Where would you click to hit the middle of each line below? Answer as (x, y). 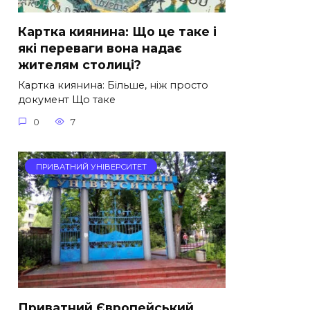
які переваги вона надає (100, 48)
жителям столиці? (80, 65)
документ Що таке (67, 100)
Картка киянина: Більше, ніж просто (113, 85)
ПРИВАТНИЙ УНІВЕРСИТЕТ (91, 166)
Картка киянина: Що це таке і (117, 32)
